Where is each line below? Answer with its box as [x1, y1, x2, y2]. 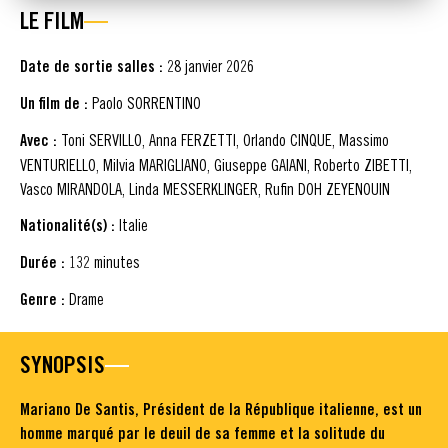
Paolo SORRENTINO [88, 93, 201, 112]
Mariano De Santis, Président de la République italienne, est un [20, 399, 422, 419]
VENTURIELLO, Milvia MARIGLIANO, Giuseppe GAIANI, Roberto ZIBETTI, [20, 155, 412, 174]
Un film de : [20, 93, 88, 113]
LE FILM [20, 5, 84, 35]
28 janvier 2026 [167, 56, 254, 75]
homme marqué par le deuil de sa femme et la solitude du [20, 423, 385, 443]
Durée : [20, 252, 65, 272]
